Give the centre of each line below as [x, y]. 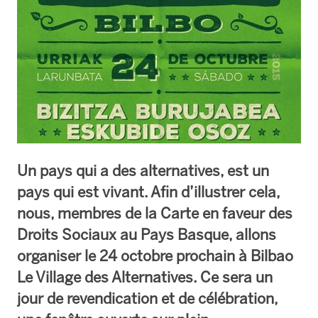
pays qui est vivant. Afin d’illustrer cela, [148, 192]
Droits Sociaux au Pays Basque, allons [147, 234]
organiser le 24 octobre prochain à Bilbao [155, 256]
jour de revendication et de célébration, [147, 298]
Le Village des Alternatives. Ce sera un [145, 277]
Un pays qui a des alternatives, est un [143, 170]
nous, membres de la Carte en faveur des [155, 213]
